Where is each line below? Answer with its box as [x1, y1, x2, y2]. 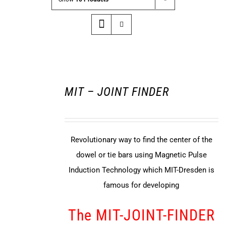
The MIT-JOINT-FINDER [68, 206, 215, 224]
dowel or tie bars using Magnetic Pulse [76, 150, 207, 160]
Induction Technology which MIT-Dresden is [68, 165, 214, 175]
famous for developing [103, 181, 180, 190]
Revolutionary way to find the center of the [70, 135, 212, 145]
